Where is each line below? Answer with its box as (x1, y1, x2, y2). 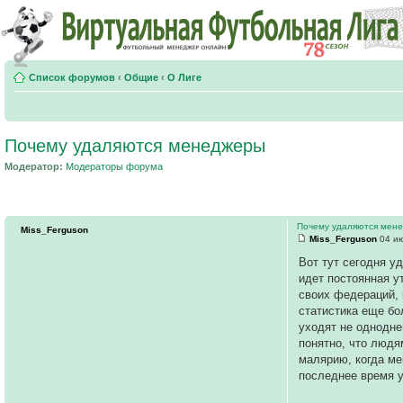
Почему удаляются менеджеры (4, 136, 265, 156)
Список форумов (29, 72, 115, 83)
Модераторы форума (66, 161, 163, 172)
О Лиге (167, 72, 201, 83)
